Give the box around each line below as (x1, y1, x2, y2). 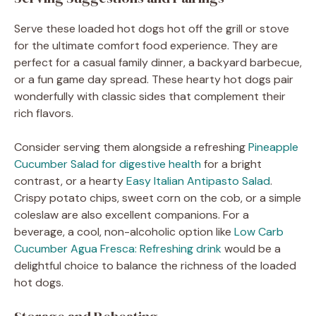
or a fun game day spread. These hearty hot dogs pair (14, 71, 293, 87)
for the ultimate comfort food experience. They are (14, 37, 278, 53)
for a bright (201, 156, 262, 171)
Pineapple (248, 139, 298, 154)
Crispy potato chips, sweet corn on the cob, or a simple (14, 190, 301, 205)
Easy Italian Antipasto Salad (126, 173, 270, 188)
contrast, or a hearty (14, 173, 126, 188)
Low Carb (234, 224, 284, 239)
